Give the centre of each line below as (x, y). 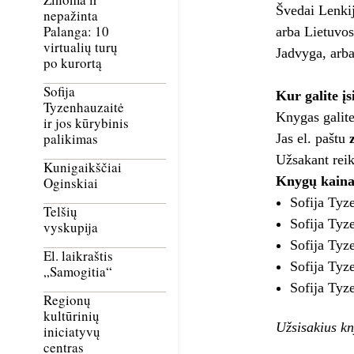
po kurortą (73, 63)
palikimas (71, 139)
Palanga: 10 (76, 32)
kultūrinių (72, 316)
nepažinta (71, 16)
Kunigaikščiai (83, 168)
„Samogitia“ (78, 272)
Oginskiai (71, 183)
